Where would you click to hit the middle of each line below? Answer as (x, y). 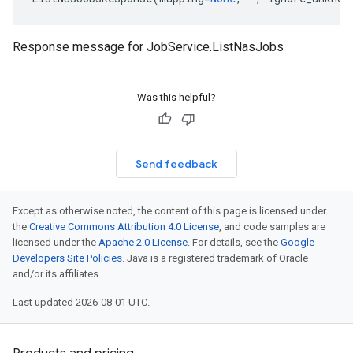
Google (297, 242)
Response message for (80, 47)
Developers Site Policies (67, 258)
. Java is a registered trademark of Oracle (215, 258)
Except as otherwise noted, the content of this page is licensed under (169, 211)
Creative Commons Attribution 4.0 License (124, 227)
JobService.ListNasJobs (215, 47)
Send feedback (176, 164)
